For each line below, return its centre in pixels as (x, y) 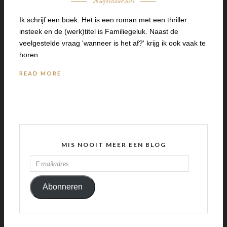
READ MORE (40, 73)
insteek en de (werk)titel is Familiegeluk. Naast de (99, 31)
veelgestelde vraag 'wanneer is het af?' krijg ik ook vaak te (112, 43)
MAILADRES (49, 171)
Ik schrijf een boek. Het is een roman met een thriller (103, 20)
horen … (33, 54)
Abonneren (62, 187)
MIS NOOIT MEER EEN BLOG (113, 144)
